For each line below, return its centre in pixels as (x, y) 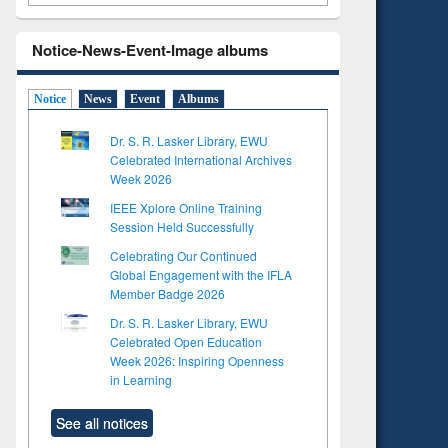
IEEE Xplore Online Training (186, 207)
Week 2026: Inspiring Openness (197, 360)
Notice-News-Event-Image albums (149, 50)
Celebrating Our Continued (183, 255)
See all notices (102, 422)
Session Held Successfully (182, 226)
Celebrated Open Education (186, 341)
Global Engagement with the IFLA (201, 274)
